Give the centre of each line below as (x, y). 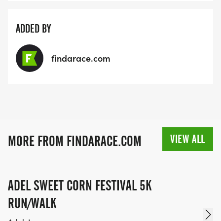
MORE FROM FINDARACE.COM (75, 141)
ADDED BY (33, 29)
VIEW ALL (188, 139)
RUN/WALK (32, 203)
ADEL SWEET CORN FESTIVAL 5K (80, 186)
